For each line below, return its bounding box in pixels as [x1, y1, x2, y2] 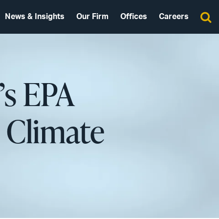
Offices [120, 13, 147, 21]
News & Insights [5, 13, 65, 21]
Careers [159, 13, 189, 21]
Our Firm [76, 13, 109, 21]
